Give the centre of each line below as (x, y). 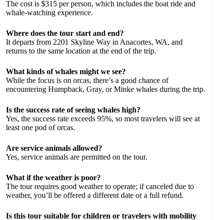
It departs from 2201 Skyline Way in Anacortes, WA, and (94, 42)
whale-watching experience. (49, 13)
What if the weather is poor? (53, 178)
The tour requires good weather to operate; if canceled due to (100, 186)
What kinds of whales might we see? (66, 71)
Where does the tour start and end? (65, 33)
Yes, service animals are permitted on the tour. (77, 157)
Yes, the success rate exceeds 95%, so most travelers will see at (103, 119)
